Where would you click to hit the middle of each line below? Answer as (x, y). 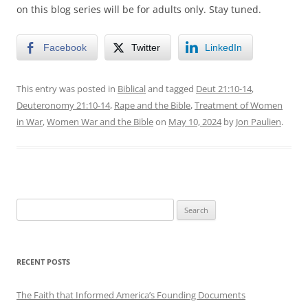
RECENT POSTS (43, 261)
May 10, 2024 (195, 121)
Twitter (146, 47)
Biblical (132, 88)
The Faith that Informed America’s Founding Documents (131, 295)
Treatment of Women (239, 105)
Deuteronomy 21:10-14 (63, 105)
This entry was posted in (67, 88)
